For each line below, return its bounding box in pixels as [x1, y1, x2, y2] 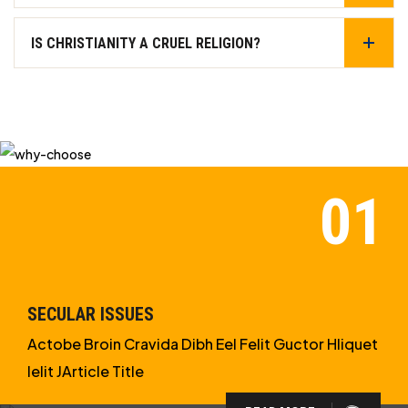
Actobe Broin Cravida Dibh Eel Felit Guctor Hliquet [27, 333, 378, 353]
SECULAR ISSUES [27, 302, 154, 325]
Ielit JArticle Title [27, 361, 144, 381]
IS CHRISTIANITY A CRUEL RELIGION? [31, 34, 260, 52]
